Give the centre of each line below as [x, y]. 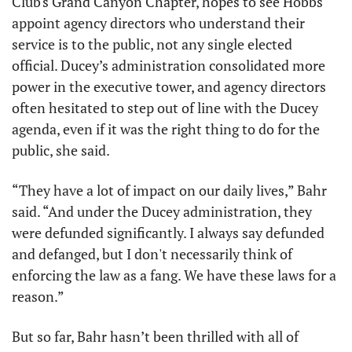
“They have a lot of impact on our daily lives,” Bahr [169, 190]
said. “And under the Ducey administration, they [162, 211]
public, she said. [62, 150]
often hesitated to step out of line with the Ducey [165, 107]
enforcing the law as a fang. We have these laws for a [174, 275]
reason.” [38, 296]
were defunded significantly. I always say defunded [168, 232]
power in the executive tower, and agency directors [169, 86]
